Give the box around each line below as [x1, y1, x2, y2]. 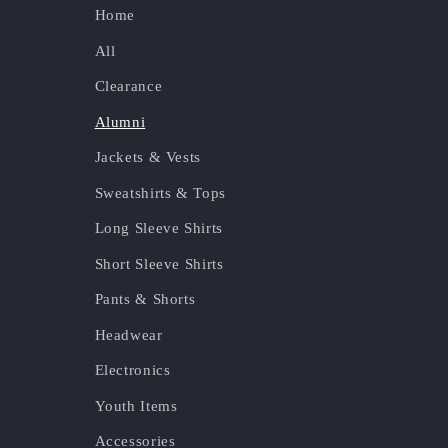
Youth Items [94, 397, 178, 414]
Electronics [94, 362, 171, 379]
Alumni [94, 113, 146, 130]
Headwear [94, 326, 163, 343]
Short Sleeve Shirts [94, 255, 224, 272]
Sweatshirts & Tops [94, 184, 226, 201]
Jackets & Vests [94, 149, 201, 166]
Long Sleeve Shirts [94, 220, 223, 237]
